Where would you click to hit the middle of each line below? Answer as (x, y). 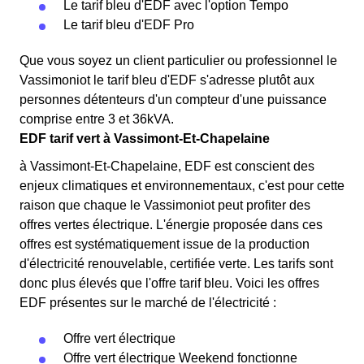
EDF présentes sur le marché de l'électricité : (148, 303)
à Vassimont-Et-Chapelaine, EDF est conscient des (167, 166)
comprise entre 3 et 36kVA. (97, 119)
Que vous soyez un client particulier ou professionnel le (178, 61)
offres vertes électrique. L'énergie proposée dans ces (171, 225)
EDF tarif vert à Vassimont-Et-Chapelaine (145, 139)
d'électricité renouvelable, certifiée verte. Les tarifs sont (176, 264)
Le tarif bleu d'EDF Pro (129, 25)
